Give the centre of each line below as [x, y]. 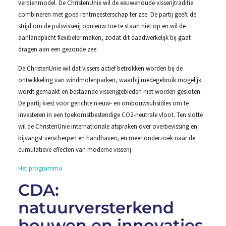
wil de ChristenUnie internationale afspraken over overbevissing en [107, 126]
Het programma [40, 168]
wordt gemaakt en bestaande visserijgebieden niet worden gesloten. [110, 91]
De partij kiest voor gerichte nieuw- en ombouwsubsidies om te [103, 103]
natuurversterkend [96, 208]
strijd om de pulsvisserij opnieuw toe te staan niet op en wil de [102, 26]
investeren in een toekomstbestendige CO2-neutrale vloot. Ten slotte [110, 114]
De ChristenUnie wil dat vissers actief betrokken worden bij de [100, 68]
